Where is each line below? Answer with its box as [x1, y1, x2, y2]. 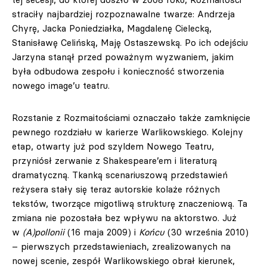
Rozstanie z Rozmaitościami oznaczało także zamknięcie [12, 112, 250, 123]
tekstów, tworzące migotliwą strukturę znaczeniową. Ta [12, 198, 247, 209]
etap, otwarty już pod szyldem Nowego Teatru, [12, 141, 214, 152]
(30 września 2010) [164, 226, 249, 238]
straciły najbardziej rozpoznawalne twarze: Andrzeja [12, 8, 235, 20]
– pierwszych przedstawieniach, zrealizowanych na [12, 241, 231, 252]
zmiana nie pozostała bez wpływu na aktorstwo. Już [12, 212, 237, 223]
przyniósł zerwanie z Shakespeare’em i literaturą [12, 155, 217, 166]
